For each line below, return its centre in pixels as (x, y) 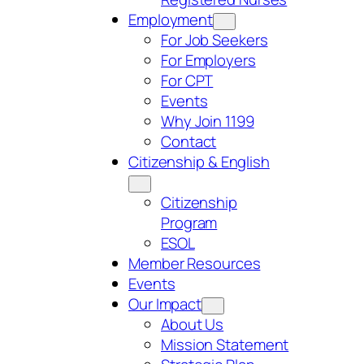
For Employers (208, 61)
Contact (189, 142)
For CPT (187, 81)
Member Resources (195, 264)
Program (189, 223)
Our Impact (165, 304)
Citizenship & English (199, 162)
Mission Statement (225, 345)
